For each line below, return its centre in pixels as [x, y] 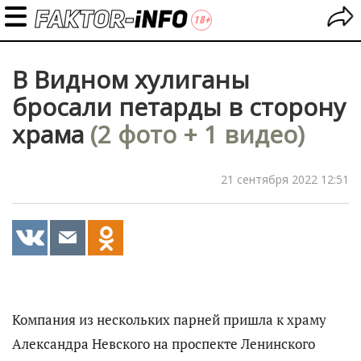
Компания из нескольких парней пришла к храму [169, 320]
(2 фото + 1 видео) [197, 134]
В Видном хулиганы [131, 79]
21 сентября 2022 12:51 [285, 179]
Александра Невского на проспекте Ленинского [164, 344]
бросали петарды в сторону [179, 107]
